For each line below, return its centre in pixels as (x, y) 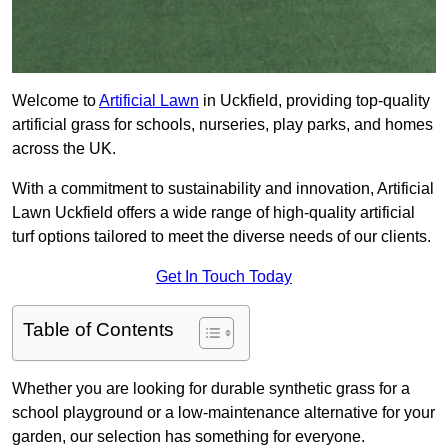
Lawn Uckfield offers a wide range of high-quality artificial (213, 213)
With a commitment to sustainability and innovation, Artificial (223, 189)
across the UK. (64, 149)
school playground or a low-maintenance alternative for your (223, 413)
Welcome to (55, 101)
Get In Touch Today (224, 277)
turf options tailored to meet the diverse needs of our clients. (221, 237)
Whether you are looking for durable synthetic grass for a (211, 389)
